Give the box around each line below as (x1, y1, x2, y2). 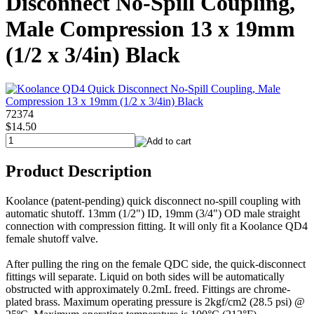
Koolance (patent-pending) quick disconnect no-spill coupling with (6, 195, 301, 207)
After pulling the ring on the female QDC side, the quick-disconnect (6, 258, 306, 271)
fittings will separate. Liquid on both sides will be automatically (6, 271, 285, 283)
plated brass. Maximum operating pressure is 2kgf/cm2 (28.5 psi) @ (6, 296, 305, 308)
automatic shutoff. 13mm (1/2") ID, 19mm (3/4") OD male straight (6, 207, 300, 220)
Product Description (6, 162, 151, 181)
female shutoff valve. (6, 233, 98, 245)
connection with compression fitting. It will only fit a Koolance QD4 (6, 220, 308, 233)
